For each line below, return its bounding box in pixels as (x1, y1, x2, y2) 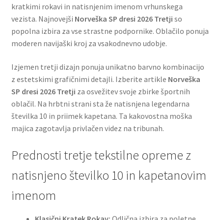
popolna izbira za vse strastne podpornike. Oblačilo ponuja (11, 26, 209, 36)
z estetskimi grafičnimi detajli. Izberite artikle (11, 74, 168, 84)
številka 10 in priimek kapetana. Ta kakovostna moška (11, 110, 192, 121)
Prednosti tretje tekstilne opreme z (11, 147, 191, 164)
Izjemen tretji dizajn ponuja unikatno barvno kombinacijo (11, 61, 204, 72)
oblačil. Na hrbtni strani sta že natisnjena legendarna (11, 98, 190, 109)
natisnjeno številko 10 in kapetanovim (11, 167, 206, 184)
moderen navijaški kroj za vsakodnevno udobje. (11, 38, 167, 48)
